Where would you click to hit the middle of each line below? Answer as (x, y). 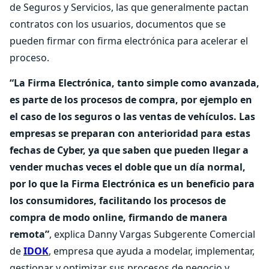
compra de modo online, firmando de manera (119, 217)
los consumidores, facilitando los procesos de (118, 201)
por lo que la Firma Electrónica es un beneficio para (132, 184)
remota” (29, 234)
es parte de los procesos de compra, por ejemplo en (131, 100)
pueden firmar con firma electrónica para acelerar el (129, 41)
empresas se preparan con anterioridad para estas (130, 133)
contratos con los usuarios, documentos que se (118, 24)
